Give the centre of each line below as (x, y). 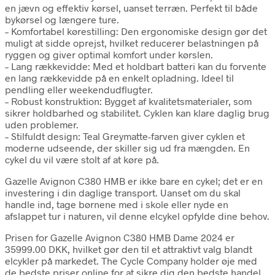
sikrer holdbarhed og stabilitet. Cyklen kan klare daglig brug (137, 112)
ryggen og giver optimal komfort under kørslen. (109, 54)
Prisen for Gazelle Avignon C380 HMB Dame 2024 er (120, 237)
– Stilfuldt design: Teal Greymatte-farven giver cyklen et (125, 136)
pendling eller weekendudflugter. (79, 89)
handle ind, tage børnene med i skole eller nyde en (117, 204)
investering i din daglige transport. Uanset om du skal (123, 192)
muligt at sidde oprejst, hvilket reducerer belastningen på (132, 42)
